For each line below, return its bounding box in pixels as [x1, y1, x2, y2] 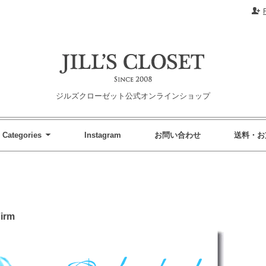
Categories [2, 131, 42, 140]
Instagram [84, 131, 121, 140]
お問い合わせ [154, 131, 201, 140]
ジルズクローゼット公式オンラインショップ [56, 91, 210, 100]
